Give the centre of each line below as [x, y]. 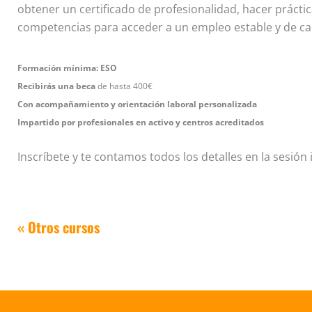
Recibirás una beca [56, 86]
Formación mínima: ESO [67, 68]
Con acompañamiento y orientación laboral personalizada [137, 104]
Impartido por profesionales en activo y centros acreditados [141, 123]
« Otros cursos [58, 227]
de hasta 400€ [124, 86]
